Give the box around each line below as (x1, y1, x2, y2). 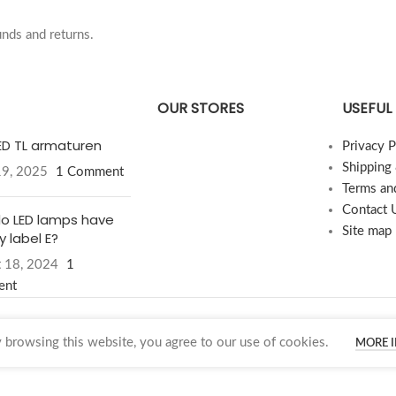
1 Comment (55, 165, 124, 179)
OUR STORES (156, 98, 244, 118)
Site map (341, 225, 392, 238)
